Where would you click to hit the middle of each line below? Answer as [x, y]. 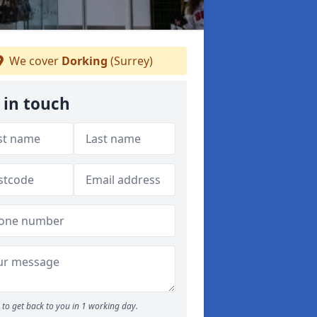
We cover [34, 61]
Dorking [84, 61]
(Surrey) [130, 61]
